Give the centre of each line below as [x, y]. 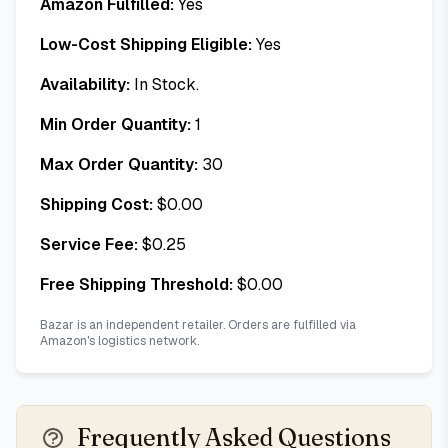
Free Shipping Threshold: [136, 284]
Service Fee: [89, 244]
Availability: [85, 84]
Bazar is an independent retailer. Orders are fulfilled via [198, 325]
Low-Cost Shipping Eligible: [146, 44]
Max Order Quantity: [119, 164]
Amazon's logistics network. [119, 341]
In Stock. [166, 84]
